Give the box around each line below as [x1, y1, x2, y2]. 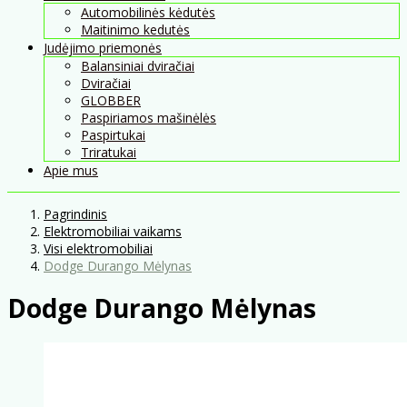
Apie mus [44, 161, 98, 179]
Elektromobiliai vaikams [44, 222, 182, 240]
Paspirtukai [81, 125, 145, 144]
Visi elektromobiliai [44, 239, 153, 257]
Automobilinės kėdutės [81, 3, 215, 21]
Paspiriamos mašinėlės [81, 108, 216, 126]
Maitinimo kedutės [81, 20, 190, 38]
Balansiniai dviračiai [81, 56, 194, 74]
